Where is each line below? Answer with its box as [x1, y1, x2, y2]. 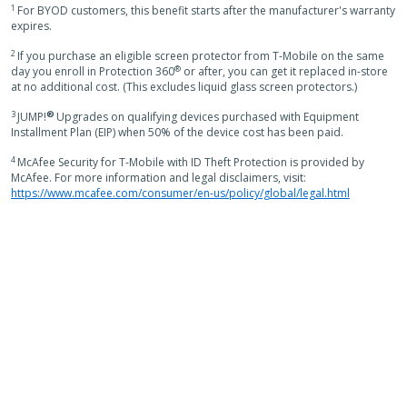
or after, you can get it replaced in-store [181, 64, 388, 79]
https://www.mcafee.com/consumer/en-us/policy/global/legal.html [11, 185, 350, 201]
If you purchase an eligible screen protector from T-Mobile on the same [17, 48, 384, 64]
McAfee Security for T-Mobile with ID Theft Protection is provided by [17, 154, 364, 170]
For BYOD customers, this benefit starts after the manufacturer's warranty [17, 3, 395, 18]
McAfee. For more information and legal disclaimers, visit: [11, 170, 306, 185]
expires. [11, 18, 52, 34]
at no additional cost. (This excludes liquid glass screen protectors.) [11, 79, 357, 94]
